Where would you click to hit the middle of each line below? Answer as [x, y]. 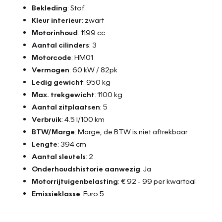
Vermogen [51, 69]
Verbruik [47, 119]
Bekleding [50, 7]
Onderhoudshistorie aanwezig [86, 168]
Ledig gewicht [57, 82]
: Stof [76, 7]
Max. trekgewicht [63, 94]
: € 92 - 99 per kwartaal [157, 181]
